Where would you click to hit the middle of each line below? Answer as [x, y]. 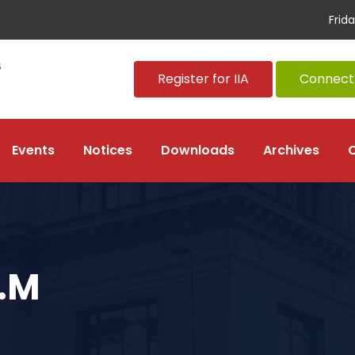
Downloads [198, 150]
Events [33, 150]
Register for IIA [203, 79]
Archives [291, 150]
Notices [108, 150]
